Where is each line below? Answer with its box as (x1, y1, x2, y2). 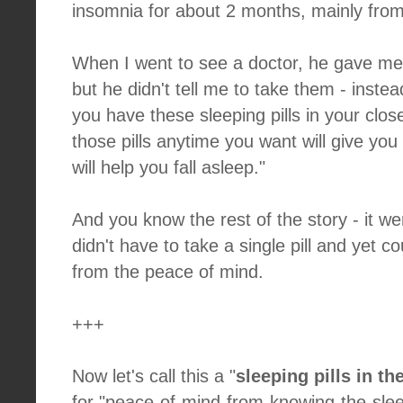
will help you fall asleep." (72, 157, 265, 177)
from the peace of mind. (72, 262, 264, 282)
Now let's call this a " (72, 366, 236, 386)
